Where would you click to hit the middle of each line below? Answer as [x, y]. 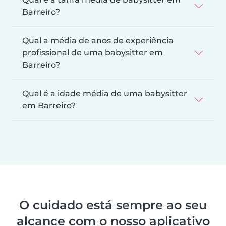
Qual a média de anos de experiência [98, 40]
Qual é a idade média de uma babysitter [105, 93]
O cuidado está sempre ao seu [113, 205]
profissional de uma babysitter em [93, 52]
